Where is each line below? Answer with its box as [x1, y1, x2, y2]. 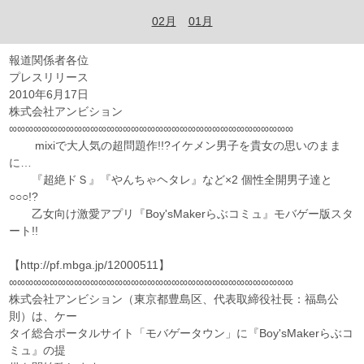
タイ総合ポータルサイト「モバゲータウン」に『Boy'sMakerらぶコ [9, 327, 354, 340]
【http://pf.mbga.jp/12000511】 [9, 258, 284, 272]
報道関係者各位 [9, 54, 89, 67]
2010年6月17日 [9, 88, 89, 102]
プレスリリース [9, 71, 89, 84]
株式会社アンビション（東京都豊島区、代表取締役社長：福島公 [9, 292, 340, 306]
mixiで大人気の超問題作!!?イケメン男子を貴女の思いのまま [9, 139, 342, 153]
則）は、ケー [9, 310, 78, 323]
